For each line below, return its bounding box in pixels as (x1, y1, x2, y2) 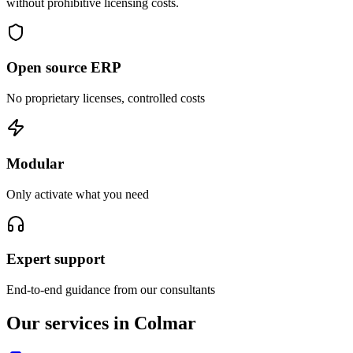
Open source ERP (6, 59, 121, 76)
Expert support (6, 251, 105, 268)
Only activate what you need (6, 187, 149, 201)
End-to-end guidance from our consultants (6, 282, 215, 296)
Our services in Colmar (6, 312, 196, 333)
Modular (6, 154, 64, 172)
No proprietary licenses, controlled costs (6, 91, 205, 106)
